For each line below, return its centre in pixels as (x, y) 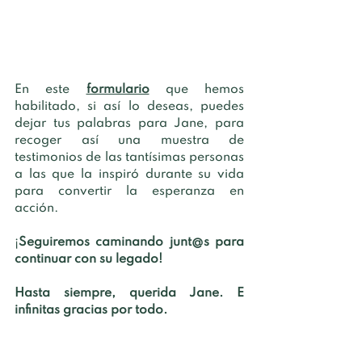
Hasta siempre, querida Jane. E (129, 293)
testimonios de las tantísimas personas (129, 158)
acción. (38, 208)
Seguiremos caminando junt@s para (131, 242)
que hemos (204, 90)
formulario (118, 90)
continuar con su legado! (90, 259)
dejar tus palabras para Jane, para (129, 124)
